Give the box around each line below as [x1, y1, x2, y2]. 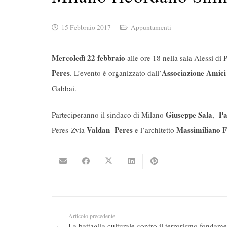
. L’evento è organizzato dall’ [70, 67, 162, 78]
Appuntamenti [130, 22, 171, 32]
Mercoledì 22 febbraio [52, 52, 125, 63]
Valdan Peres [87, 124, 133, 136]
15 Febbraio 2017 [61, 22, 111, 32]
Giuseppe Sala [166, 109, 212, 121]
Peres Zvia [52, 125, 87, 135]
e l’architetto [133, 125, 176, 135]
